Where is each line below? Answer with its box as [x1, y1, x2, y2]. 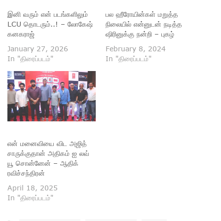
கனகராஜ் [7, 29, 35, 38]
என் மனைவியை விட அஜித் [7, 139, 87, 147]
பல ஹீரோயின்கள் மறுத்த [106, 9, 178, 18]
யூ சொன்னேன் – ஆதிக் [7, 158, 78, 167]
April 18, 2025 [7, 183, 58, 192]
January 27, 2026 [7, 44, 68, 53]
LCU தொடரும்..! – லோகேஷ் [7, 19, 93, 28]
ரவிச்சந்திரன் [7, 168, 45, 177]
